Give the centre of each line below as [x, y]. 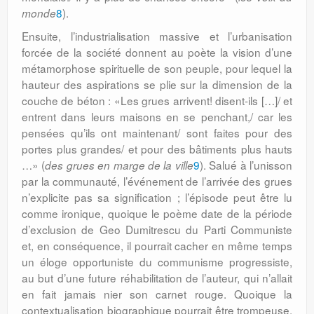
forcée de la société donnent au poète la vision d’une [157, 52]
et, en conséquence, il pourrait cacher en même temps [157, 245]
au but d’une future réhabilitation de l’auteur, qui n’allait [157, 278]
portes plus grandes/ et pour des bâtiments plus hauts [157, 149]
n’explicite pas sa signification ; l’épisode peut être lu [157, 197]
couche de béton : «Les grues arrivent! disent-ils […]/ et [157, 100]
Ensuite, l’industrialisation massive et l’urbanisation [157, 36]
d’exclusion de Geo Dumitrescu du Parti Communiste [157, 229]
